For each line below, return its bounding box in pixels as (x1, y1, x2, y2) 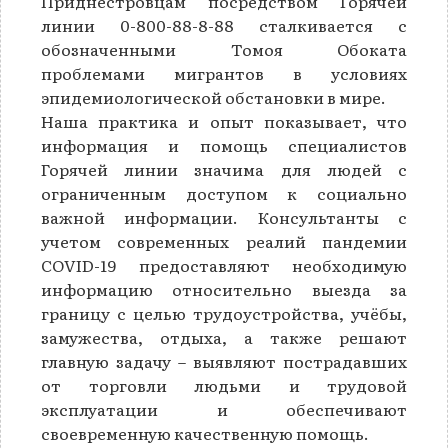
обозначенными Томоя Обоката (41, 37, 407, 62)
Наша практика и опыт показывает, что (41, 109, 407, 134)
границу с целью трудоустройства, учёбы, (41, 301, 407, 326)
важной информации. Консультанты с (41, 205, 407, 230)
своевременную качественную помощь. (41, 421, 369, 446)
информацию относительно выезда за (41, 277, 407, 302)
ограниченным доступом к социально (41, 181, 407, 206)
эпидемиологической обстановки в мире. (41, 85, 386, 110)
